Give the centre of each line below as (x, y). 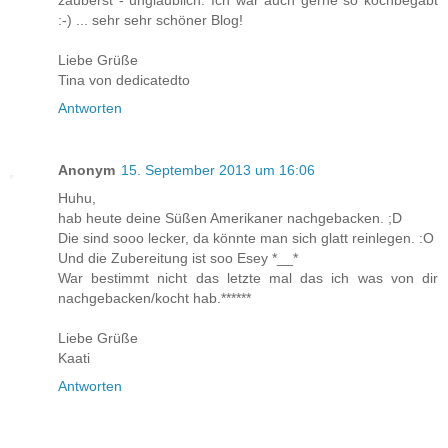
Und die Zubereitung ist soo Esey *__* (178, 258)
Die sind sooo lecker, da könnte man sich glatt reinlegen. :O (246, 238)
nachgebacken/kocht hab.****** (154, 298)
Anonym (86, 170)
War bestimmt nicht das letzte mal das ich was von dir (248, 278)
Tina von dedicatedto (124, 80)
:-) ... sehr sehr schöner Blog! (150, 20)
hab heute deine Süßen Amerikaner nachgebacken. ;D (230, 218)
